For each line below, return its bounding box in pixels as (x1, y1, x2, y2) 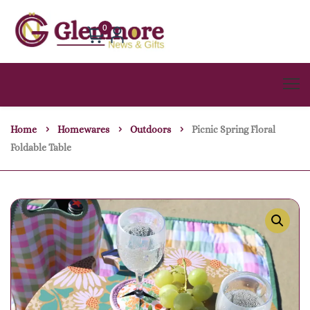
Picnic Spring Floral (192, 124, 275, 136)
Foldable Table (10, 142, 71, 154)
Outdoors (130, 124, 171, 136)
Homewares (57, 124, 109, 136)
